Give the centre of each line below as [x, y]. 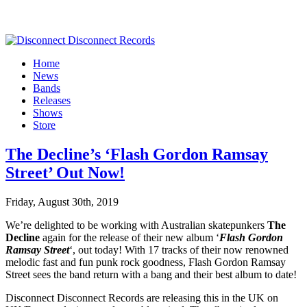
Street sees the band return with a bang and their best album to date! [151, 274]
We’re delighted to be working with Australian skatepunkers [136, 225]
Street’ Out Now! [65, 172]
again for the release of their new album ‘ [130, 237]
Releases [52, 100]
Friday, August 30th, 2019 [62, 201]
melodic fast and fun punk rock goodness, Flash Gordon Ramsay [146, 262]
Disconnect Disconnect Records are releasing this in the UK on [142, 297]
